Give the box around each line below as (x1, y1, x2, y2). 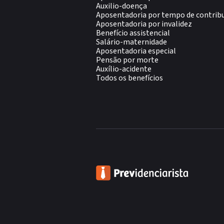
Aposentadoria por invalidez (96, 18, 192, 29)
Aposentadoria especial (96, 45, 176, 56)
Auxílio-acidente (96, 63, 151, 74)
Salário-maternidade (96, 36, 167, 47)
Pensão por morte (96, 54, 158, 65)
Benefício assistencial (96, 27, 170, 38)
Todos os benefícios (96, 72, 163, 83)
